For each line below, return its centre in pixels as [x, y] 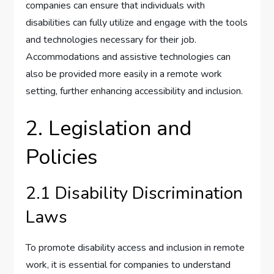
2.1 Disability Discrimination [135, 194]
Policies [62, 157]
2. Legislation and [109, 129]
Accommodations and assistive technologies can [128, 57]
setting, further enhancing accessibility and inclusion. [135, 91]
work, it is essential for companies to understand [128, 265]
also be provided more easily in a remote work [124, 74]
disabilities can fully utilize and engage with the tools [137, 23]
